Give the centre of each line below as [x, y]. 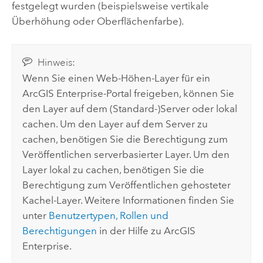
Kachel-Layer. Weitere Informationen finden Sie [129, 200]
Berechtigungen [60, 231]
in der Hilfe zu [131, 231]
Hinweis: [56, 63]
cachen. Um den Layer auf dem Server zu [115, 124]
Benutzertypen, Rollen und [109, 216]
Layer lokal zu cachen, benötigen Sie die [114, 170]
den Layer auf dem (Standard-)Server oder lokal [130, 109]
